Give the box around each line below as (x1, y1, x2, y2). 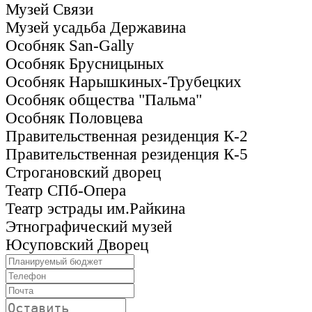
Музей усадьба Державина (6, 18, 186, 36)
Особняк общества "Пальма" (6, 91, 202, 109)
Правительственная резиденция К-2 (6, 127, 248, 145)
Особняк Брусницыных (6, 54, 164, 72)
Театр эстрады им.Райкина (6, 199, 185, 217)
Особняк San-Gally (6, 36, 134, 54)
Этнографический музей (6, 217, 172, 235)
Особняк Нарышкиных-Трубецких (6, 72, 242, 91)
